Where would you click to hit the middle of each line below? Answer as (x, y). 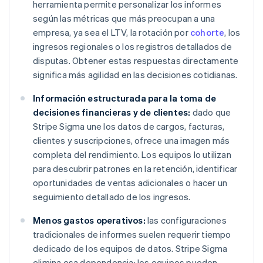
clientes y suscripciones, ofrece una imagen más (131, 141)
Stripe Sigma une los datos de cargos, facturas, (129, 127)
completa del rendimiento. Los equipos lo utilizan (132, 155)
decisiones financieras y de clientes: (112, 112)
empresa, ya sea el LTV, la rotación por (112, 33)
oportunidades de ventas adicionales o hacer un (130, 183)
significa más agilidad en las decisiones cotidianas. (135, 75)
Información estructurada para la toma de (124, 98)
